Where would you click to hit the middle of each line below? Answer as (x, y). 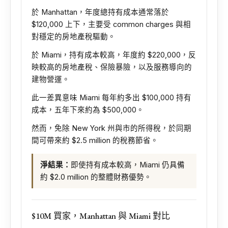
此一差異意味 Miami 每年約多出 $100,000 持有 (111, 97)
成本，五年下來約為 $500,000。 (88, 110)
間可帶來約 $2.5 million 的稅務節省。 (95, 140)
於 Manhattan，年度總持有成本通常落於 (100, 12)
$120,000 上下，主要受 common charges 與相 (111, 24)
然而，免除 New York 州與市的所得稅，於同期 (111, 128)
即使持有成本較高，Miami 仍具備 (128, 165)
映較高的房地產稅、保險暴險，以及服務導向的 (112, 67)
